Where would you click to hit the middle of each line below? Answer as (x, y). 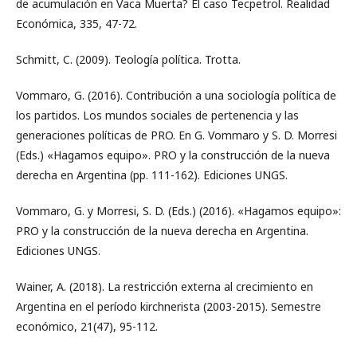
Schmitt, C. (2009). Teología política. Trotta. (128, 59)
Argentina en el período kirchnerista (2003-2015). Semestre (169, 306)
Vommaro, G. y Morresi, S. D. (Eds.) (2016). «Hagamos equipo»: (178, 211)
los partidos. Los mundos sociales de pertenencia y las (157, 115)
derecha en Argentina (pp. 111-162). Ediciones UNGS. (152, 175)
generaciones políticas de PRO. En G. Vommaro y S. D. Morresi (177, 135)
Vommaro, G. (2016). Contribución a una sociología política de (176, 95)
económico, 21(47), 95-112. (87, 326)
